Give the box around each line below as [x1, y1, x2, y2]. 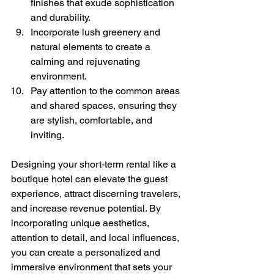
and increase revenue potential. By [11, 202, 163, 214]
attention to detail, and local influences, [11, 231, 182, 243]
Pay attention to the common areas [31, 84, 182, 97]
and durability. [31, 11, 91, 23]
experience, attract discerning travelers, [11, 187, 183, 199]
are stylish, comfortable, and [31, 114, 155, 126]
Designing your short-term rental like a [11, 158, 179, 170]
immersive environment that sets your [11, 261, 174, 273]
